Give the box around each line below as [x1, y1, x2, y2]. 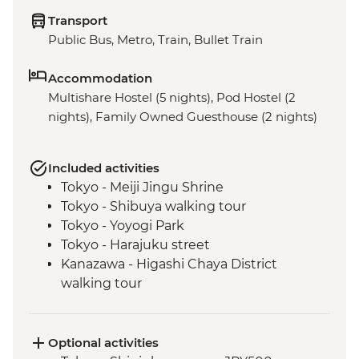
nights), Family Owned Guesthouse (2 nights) [48, 109, 317, 125]
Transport [48, 13, 107, 29]
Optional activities [48, 335, 159, 351]
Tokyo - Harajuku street [61, 237, 210, 253]
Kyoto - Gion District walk [61, 295, 221, 311]
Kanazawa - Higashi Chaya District [61, 256, 277, 272]
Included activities [48, 160, 159, 176]
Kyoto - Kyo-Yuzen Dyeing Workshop [61, 333, 296, 349]
